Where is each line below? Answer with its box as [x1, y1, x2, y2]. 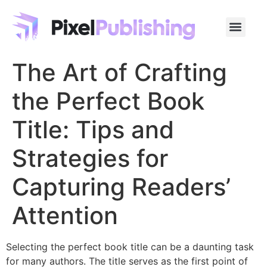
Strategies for [12, 144, 168, 173]
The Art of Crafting [12, 58, 227, 87]
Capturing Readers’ [12, 172, 231, 201]
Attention [12, 201, 125, 230]
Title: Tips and [12, 115, 174, 144]
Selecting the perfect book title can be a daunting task [6, 241, 254, 253]
